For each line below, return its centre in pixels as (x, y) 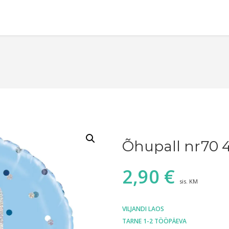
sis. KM (189, 181)
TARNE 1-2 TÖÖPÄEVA (154, 221)
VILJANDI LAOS (143, 209)
